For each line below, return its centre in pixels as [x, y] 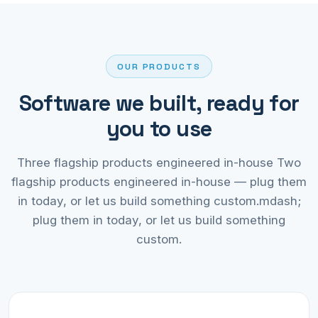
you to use [159, 129]
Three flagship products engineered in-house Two [159, 163]
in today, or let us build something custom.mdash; [159, 201]
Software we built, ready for [159, 104]
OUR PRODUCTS [159, 66]
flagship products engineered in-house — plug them [159, 182]
